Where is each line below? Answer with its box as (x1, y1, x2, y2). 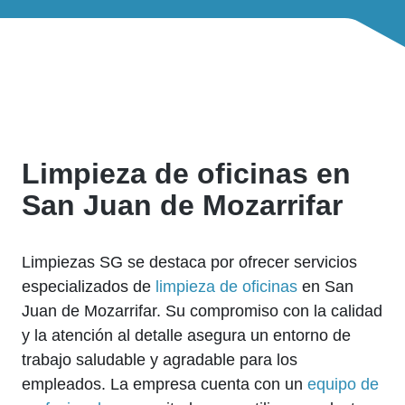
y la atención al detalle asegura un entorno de (22, 326, 351, 344)
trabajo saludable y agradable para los (22, 351, 297, 369)
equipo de (307, 375, 379, 393)
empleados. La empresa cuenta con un (22, 375, 307, 393)
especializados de (22, 278, 155, 296)
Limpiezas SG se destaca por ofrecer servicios (22, 253, 357, 271)
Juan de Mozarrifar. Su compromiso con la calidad (22, 302, 382, 320)
